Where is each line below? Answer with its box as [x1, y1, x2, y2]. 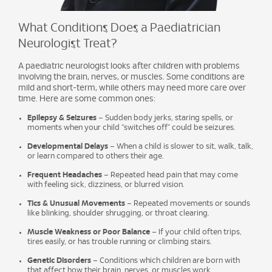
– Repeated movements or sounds [125, 199, 250, 208]
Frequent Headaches [27, 171, 102, 179]
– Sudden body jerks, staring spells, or [97, 114, 233, 122]
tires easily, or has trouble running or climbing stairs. [27, 237, 211, 246]
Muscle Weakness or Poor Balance [27, 228, 150, 236]
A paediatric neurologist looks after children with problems [18, 61, 240, 70]
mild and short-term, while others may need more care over [18, 83, 246, 92]
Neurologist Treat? [18, 37, 117, 50]
